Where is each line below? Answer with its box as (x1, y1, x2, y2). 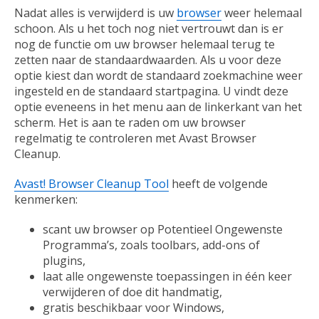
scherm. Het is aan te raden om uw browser (14, 115, 246, 131)
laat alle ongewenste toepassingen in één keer (43, 268, 292, 285)
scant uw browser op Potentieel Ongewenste (43, 221, 283, 238)
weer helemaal (221, 5, 302, 21)
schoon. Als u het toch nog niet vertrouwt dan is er (14, 21, 283, 37)
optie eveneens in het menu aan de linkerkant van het (14, 99, 302, 115)
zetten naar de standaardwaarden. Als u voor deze (14, 52, 281, 68)
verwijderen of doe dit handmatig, (43, 284, 222, 300)
